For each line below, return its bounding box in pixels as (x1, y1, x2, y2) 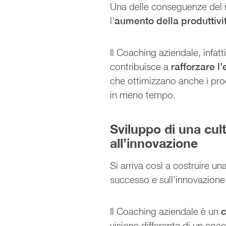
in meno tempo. (110, 89, 179, 100)
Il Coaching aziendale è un (110, 205, 221, 217)
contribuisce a (110, 61, 172, 72)
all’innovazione (110, 135, 198, 150)
